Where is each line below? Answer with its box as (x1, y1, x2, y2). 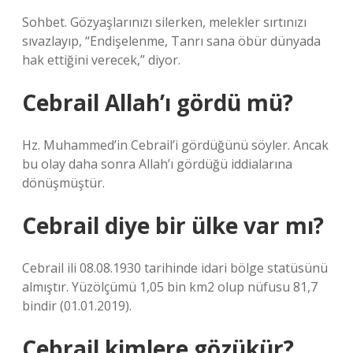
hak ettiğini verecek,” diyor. (22, 51, 180, 69)
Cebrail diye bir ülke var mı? (22, 210, 324, 240)
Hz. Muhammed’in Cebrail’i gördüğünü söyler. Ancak (22, 136, 329, 154)
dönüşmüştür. (22, 174, 105, 191)
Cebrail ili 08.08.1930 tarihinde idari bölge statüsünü (22, 259, 328, 277)
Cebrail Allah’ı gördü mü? (22, 87, 293, 117)
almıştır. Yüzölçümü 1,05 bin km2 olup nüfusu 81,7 (22, 278, 318, 295)
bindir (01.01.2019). (22, 297, 132, 314)
